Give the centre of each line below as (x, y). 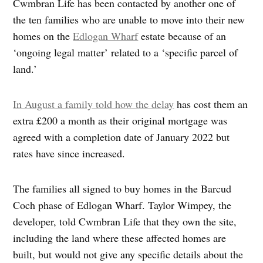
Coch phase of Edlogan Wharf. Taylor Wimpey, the (122, 205)
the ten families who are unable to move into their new (129, 19)
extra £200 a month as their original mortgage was (120, 120)
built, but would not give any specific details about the (128, 254)
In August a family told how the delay (94, 104)
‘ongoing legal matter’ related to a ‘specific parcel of (126, 52)
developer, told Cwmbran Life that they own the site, (125, 221)
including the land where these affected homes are (120, 237)
